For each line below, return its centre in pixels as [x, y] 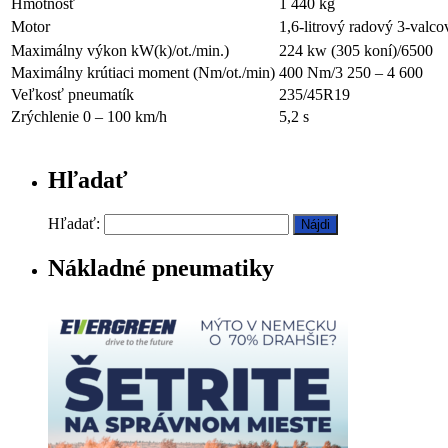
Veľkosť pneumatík [72, 94]
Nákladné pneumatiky [161, 267]
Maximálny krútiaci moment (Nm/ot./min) [143, 72]
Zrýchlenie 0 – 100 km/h [89, 116]
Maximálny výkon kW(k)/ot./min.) [120, 50]
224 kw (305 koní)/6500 [356, 50]
